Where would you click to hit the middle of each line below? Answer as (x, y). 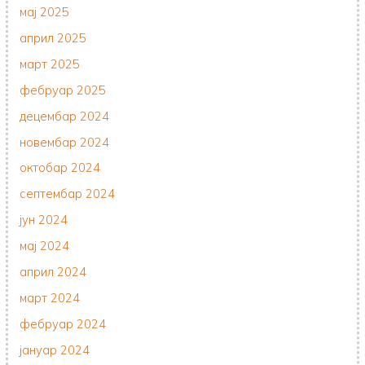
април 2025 (53, 37)
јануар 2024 (55, 350)
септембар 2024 (68, 194)
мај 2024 (45, 246)
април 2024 (53, 272)
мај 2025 (45, 11)
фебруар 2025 (63, 90)
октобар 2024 (60, 168)
